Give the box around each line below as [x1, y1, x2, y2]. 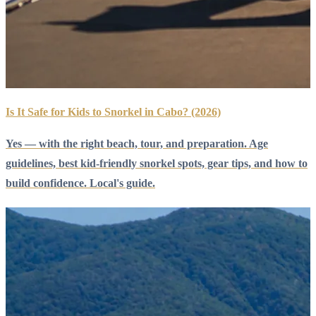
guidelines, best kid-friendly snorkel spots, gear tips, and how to [6, 157, 308, 169]
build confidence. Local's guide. [6, 176, 155, 189]
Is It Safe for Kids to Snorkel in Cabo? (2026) [6, 106, 221, 119]
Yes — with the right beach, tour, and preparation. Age [6, 137, 268, 150]
